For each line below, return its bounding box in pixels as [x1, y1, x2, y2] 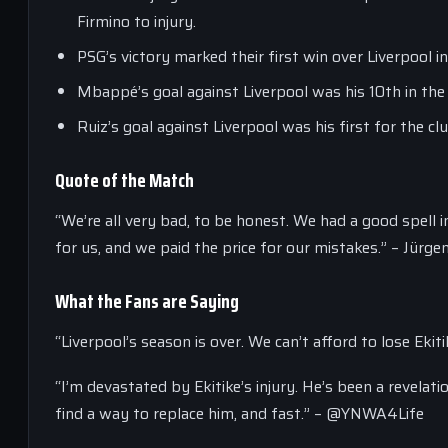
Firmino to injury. [77, 9, 196, 34]
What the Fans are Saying [55, 286, 239, 316]
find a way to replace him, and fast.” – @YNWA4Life [55, 401, 424, 426]
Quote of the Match [55, 165, 194, 195]
